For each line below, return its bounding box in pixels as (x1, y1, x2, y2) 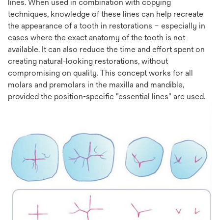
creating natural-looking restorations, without (8, 56, 168, 66)
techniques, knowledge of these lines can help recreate (8, 9, 203, 19)
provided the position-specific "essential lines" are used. (8, 92, 205, 101)
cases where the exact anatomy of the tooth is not (8, 33, 185, 42)
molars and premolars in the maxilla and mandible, (8, 80, 184, 89)
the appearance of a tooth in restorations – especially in (8, 21, 205, 30)
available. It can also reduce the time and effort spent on (8, 45, 205, 54)
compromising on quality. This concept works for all (8, 68, 193, 78)
